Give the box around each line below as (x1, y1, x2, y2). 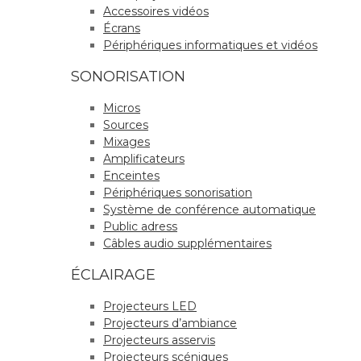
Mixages (103, 135, 150, 150)
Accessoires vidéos (103, 4, 209, 19)
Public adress (103, 219, 177, 234)
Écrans (103, 21, 140, 36)
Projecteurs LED (103, 299, 197, 314)
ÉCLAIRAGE (71, 266, 156, 284)
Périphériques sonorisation (103, 185, 252, 201)
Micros (103, 101, 140, 116)
